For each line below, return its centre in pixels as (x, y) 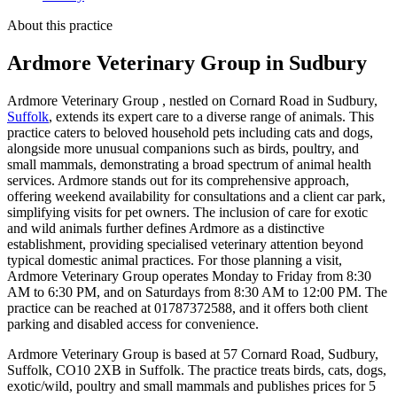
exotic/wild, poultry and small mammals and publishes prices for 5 (191, 385)
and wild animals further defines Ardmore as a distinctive (166, 228)
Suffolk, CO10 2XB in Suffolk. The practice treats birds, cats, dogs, (197, 370)
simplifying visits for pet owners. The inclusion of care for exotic (187, 212)
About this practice (60, 25)
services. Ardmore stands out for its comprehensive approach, (178, 180)
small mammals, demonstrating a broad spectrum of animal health (189, 164)
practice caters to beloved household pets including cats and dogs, (190, 132)
